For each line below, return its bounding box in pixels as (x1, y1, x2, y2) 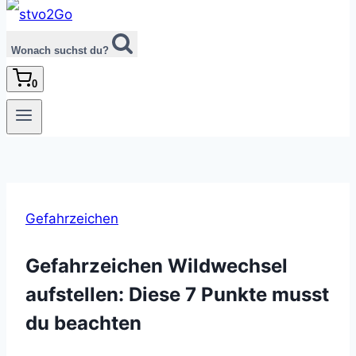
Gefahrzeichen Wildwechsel (25, 253, 288, 277)
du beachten (25, 311, 141, 335)
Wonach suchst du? (11, 44, 109, 56)
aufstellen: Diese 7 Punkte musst (25, 282, 329, 306)
